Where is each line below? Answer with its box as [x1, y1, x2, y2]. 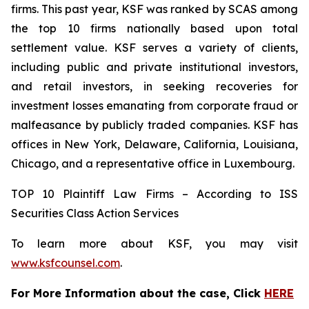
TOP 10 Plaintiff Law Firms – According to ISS [11, 187, 298, 201]
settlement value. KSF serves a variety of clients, [11, 41, 298, 54]
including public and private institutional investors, [11, 60, 298, 74]
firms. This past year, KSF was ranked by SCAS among [11, 2, 298, 16]
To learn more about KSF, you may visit [11, 237, 298, 250]
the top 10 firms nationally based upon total [11, 21, 298, 35]
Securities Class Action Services [11, 206, 179, 220]
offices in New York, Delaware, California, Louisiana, [11, 137, 298, 151]
